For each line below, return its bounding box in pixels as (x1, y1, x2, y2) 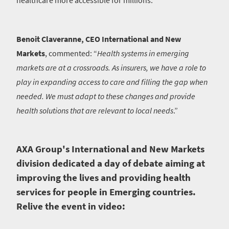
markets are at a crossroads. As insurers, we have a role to (16, 62, 206, 73)
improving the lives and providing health (16, 172, 191, 184)
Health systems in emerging (97, 48, 189, 59)
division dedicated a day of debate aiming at (16, 157, 205, 170)
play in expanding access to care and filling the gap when (16, 77, 208, 87)
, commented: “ (45, 48, 97, 59)
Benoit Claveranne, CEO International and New (16, 34, 181, 44)
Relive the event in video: (16, 200, 125, 213)
